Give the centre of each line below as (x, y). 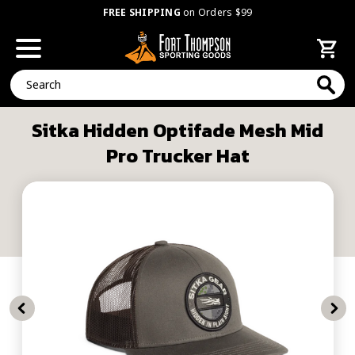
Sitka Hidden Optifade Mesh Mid (177, 130)
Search (28, 78)
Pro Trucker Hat (177, 156)
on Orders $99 (216, 12)
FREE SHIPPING (141, 12)
